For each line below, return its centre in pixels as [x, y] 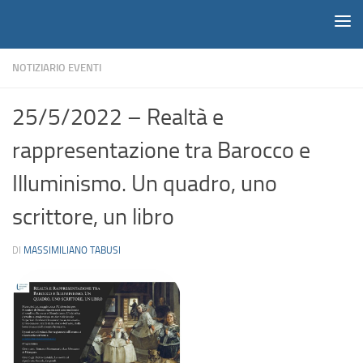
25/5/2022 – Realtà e [118, 117]
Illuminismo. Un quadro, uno [145, 184]
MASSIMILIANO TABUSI [72, 251]
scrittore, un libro [93, 217]
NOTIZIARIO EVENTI [57, 68]
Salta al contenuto [69, 23]
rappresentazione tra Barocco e [161, 151]
